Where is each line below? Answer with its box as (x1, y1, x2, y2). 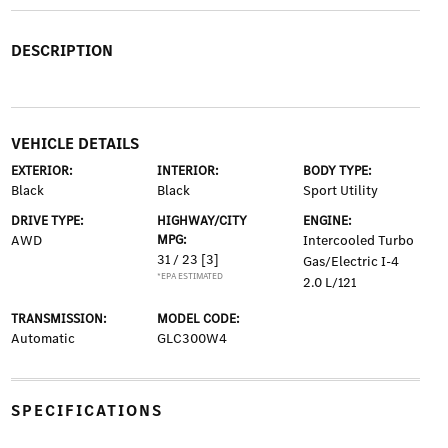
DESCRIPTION (10, 40, 113, 61)
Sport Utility (303, 181, 379, 200)
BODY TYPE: (303, 162, 373, 179)
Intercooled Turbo (303, 231, 415, 250)
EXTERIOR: (10, 162, 73, 179)
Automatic (10, 329, 75, 348)
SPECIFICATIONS (10, 400, 163, 421)
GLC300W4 (156, 329, 227, 348)
